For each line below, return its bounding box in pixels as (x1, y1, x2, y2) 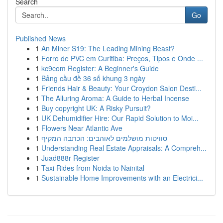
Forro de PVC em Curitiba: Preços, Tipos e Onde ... (41, 53, 203, 63)
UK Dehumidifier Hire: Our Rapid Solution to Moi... (41, 113, 199, 123)
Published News (15, 33, 66, 43)
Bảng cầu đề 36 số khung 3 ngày (41, 73, 145, 83)
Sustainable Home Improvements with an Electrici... (41, 173, 203, 183)
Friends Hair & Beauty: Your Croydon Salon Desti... (41, 83, 202, 93)
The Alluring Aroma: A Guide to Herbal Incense (41, 93, 189, 103)
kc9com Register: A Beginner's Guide (41, 63, 159, 73)
